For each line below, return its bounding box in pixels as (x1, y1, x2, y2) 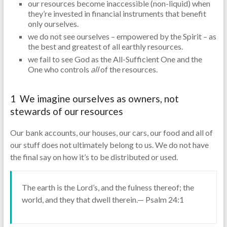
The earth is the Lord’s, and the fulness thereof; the (21, 182, 194, 193)
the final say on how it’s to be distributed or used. (10, 152, 178, 162)
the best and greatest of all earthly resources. (27, 42, 183, 52)
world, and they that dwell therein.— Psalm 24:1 (21, 195, 184, 205)
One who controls (27, 64, 91, 74)
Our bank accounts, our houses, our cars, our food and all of (10, 128, 213, 138)
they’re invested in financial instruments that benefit (27, 9, 206, 19)
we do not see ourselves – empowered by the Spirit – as (27, 31, 216, 42)
